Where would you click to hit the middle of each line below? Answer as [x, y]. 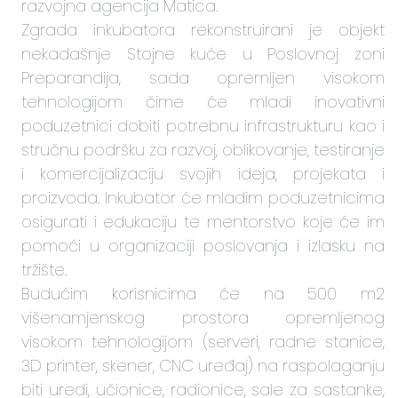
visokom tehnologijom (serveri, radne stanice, [203, 341]
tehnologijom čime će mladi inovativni [203, 101]
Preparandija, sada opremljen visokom [203, 77]
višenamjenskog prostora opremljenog [203, 317]
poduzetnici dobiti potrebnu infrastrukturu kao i [203, 125]
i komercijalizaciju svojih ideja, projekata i [203, 173]
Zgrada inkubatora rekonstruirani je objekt [203, 29]
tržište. [44, 269]
